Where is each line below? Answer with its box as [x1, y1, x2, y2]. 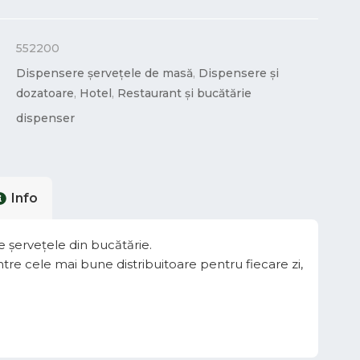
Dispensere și [198, 66, 280, 80]
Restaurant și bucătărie [117, 86, 252, 100]
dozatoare [16, 86, 75, 100]
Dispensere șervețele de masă [16, 66, 194, 80]
